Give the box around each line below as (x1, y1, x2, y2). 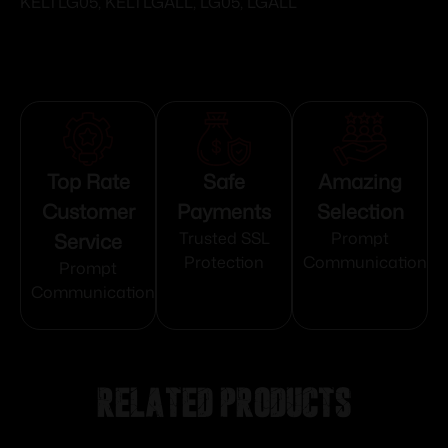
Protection (184, 251, 264, 274)
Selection (316, 197, 404, 226)
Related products (97, 383, 351, 421)
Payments (177, 197, 271, 226)
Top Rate (46, 167, 130, 196)
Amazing (318, 167, 402, 196)
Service (54, 227, 122, 256)
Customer (41, 197, 135, 226)
